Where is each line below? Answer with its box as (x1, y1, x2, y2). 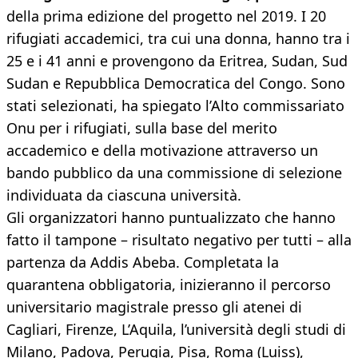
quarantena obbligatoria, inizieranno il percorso (6, 275, 331, 295)
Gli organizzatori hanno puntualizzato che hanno (6, 208, 336, 228)
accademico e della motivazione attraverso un (6, 141, 318, 161)
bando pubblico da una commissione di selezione (6, 163, 342, 183)
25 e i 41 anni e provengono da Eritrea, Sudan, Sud (6, 51, 348, 71)
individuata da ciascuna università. (6, 185, 241, 205)
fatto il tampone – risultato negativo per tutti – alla (6, 230, 352, 250)
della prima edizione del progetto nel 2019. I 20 (6, 6, 326, 26)
